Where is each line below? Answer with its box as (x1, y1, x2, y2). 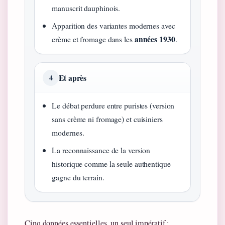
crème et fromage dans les (52, 33, 135, 44)
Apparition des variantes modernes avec (52, 20, 175, 31)
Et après (59, 71, 87, 83)
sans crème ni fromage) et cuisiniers (52, 113, 163, 124)
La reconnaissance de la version (52, 144, 151, 155)
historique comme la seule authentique (52, 158, 171, 169)
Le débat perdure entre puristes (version (52, 99, 175, 110)
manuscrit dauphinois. (52, 2, 121, 13)
